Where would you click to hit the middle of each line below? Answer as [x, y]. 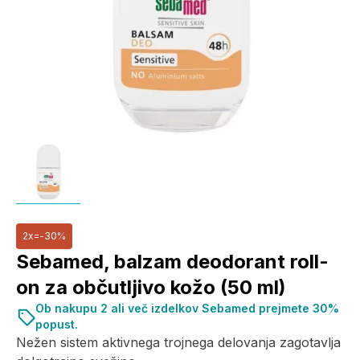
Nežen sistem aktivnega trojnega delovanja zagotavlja [178, 342]
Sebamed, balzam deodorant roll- [172, 262]
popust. [57, 324]
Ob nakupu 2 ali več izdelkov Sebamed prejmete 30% [187, 308]
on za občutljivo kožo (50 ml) [151, 287]
